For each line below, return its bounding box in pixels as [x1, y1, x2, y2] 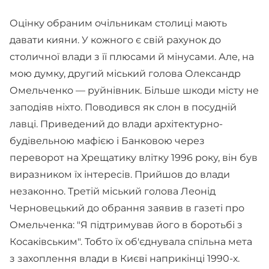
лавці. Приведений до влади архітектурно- [10, 118, 223, 130]
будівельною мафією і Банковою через [10, 135, 205, 147]
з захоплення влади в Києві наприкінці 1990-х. [10, 253, 240, 264]
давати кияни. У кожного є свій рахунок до [10, 34, 221, 46]
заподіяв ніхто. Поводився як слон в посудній [10, 101, 237, 113]
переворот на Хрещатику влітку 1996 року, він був [10, 152, 258, 163]
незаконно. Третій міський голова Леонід [10, 186, 216, 197]
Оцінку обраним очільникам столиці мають [10, 17, 227, 29]
